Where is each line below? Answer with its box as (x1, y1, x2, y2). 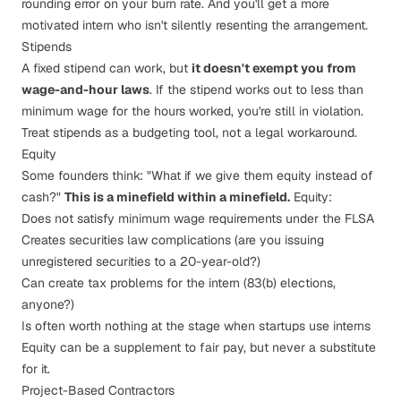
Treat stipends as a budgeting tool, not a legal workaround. (21, 124, 357, 141)
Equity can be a (21, 339, 114, 355)
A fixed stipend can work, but (21, 60, 192, 76)
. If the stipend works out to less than (149, 81, 363, 98)
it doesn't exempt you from (192, 60, 356, 76)
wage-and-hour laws (21, 81, 149, 98)
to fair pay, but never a (181, 339, 320, 355)
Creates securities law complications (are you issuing (21, 232, 324, 248)
